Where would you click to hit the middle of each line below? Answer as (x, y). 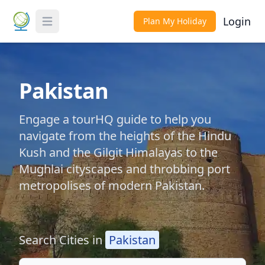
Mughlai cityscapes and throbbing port (125, 169)
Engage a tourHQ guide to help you (115, 119)
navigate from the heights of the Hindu (125, 136)
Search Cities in (62, 240)
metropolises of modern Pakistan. (112, 185)
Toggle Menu (69, 28)
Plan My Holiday (175, 21)
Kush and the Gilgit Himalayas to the (118, 152)
